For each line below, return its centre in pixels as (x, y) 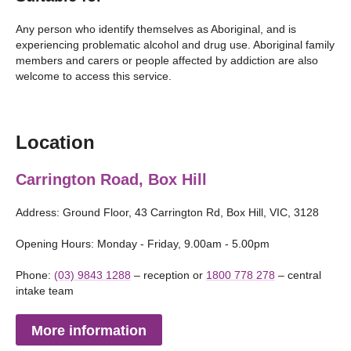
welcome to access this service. (94, 76)
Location (55, 142)
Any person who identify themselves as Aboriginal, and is (156, 29)
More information (89, 331)
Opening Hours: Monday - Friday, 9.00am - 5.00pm (143, 244)
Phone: (35, 275)
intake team (46, 291)
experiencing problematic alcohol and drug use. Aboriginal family (175, 45)
